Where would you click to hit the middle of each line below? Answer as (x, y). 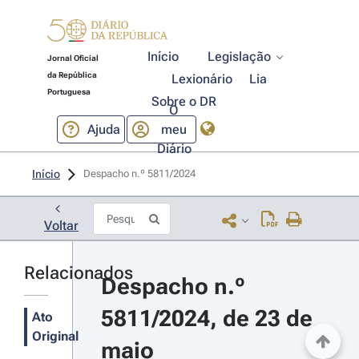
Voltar (61, 226)
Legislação (240, 56)
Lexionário (202, 79)
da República (72, 75)
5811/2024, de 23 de (206, 319)
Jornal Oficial (73, 58)
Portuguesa (69, 92)
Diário (174, 148)
